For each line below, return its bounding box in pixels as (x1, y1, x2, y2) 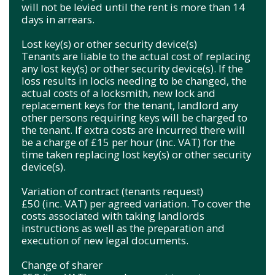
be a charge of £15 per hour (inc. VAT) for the (21, 134, 235, 149)
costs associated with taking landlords (21, 208, 204, 223)
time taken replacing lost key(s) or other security (21, 147, 251, 161)
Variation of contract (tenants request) (21, 184, 203, 198)
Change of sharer (21, 257, 103, 272)
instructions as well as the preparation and (21, 220, 225, 235)
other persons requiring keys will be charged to (21, 110, 247, 125)
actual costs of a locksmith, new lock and (21, 85, 215, 100)
